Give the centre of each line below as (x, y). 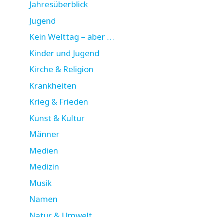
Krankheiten (53, 85)
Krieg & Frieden (59, 102)
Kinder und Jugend (64, 53)
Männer (44, 134)
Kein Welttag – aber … (72, 37)
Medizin (44, 167)
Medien (44, 150)
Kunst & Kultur (57, 118)
